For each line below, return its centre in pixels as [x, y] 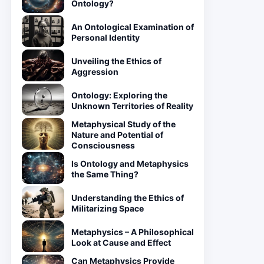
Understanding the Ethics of [128, 198]
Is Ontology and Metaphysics [130, 164]
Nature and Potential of [117, 135]
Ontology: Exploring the [119, 95]
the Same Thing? [105, 174]
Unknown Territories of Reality [132, 106]
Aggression [95, 72]
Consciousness [103, 145]
